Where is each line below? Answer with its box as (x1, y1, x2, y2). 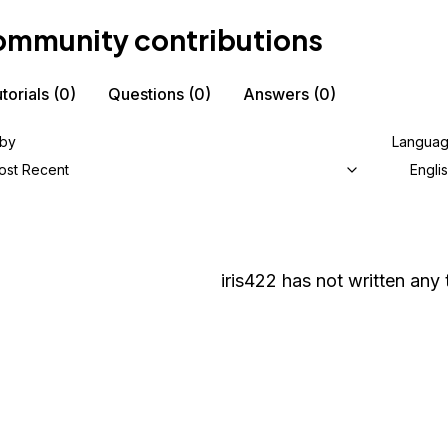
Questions (108, 84, 184, 104)
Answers (243, 84, 309, 104)
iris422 (221, 270, 277, 291)
